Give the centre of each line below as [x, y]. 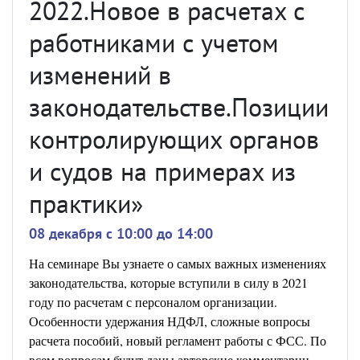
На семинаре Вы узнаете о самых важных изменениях [178, 263]
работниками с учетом [154, 43]
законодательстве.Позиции [179, 107]
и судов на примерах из [162, 171]
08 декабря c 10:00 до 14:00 [121, 233]
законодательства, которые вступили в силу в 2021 [168, 282]
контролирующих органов [174, 139]
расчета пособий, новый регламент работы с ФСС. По [178, 340]
